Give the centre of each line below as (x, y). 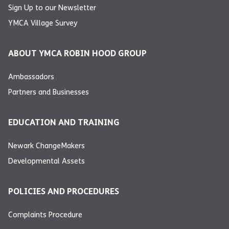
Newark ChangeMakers (47, 146)
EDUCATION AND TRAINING (64, 123)
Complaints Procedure (45, 215)
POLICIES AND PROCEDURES (64, 192)
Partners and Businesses (49, 92)
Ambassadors (31, 77)
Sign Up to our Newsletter (52, 8)
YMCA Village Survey (43, 23)
